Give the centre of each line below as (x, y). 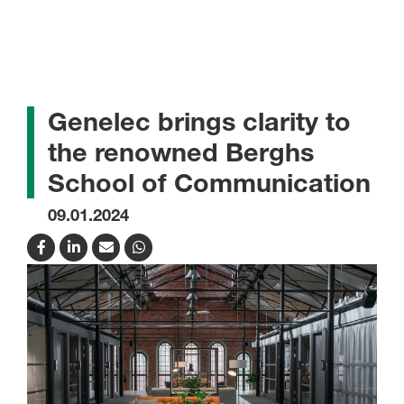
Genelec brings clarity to (199, 121)
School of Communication (209, 183)
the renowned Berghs (181, 152)
